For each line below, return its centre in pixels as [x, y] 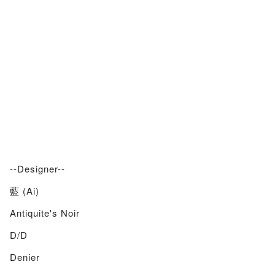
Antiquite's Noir [45, 213]
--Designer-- [37, 168]
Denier [25, 257]
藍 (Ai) [24, 191]
